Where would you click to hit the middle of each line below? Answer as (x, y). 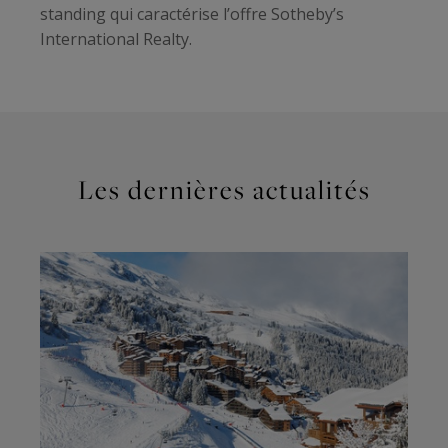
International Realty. (116, 39)
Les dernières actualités (224, 190)
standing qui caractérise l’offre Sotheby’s (192, 14)
